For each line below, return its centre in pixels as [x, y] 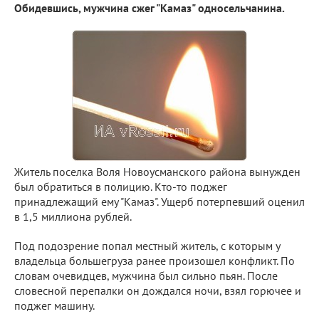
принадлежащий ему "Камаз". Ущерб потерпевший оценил [159, 201]
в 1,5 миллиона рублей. [73, 216]
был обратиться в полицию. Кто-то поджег [121, 186]
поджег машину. [54, 305]
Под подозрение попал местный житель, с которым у [147, 245]
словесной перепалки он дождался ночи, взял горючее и [158, 290]
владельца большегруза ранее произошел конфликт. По [155, 260]
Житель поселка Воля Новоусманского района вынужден [157, 171]
